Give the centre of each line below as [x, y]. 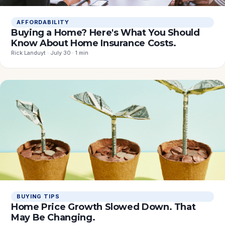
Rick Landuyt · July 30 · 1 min [50, 53]
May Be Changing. [53, 218]
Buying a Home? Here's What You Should [105, 33]
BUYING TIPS [38, 197]
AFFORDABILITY [43, 22]
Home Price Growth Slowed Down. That [103, 207]
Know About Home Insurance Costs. [94, 43]
